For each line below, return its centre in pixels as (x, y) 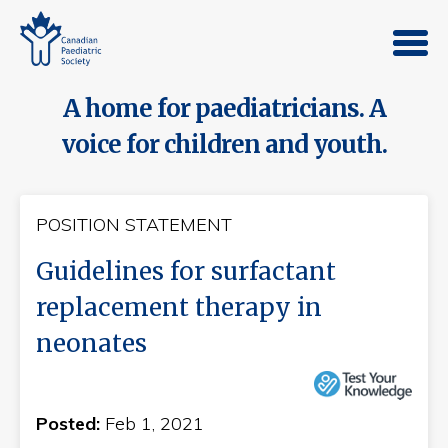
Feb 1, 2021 (154, 423)
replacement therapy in (179, 307)
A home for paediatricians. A (224, 108)
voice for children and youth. (224, 144)
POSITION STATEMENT (134, 224)
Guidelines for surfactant (186, 271)
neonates (91, 343)
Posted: (70, 423)
